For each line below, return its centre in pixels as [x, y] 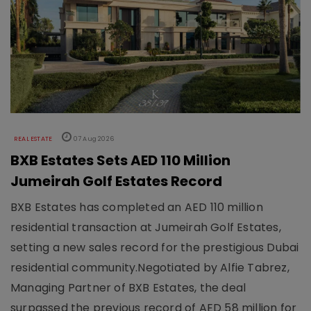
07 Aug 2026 [93, 139]
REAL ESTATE [33, 139]
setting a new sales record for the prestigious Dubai [155, 248]
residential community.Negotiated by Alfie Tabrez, [150, 268]
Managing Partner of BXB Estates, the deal [128, 288]
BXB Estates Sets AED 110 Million [120, 161]
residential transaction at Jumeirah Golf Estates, [146, 228]
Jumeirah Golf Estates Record [116, 182]
